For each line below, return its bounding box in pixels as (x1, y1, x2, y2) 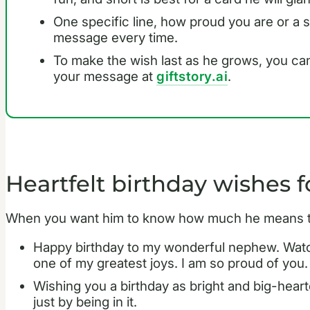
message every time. (53, 30, 179, 46)
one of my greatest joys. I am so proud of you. (33, 255, 308, 272)
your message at (53, 69, 157, 85)
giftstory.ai (156, 69, 228, 85)
